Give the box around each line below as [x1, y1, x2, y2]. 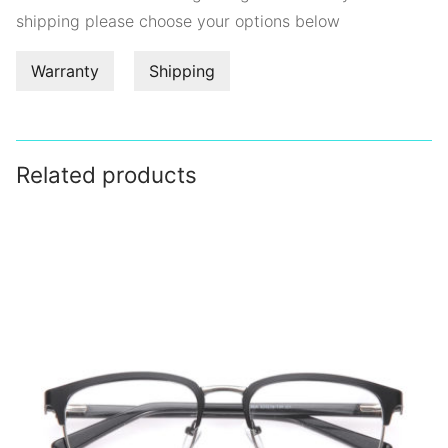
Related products [16, 160, 197, 188]
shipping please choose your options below [16, 10, 340, 31]
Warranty [31, 60, 99, 81]
